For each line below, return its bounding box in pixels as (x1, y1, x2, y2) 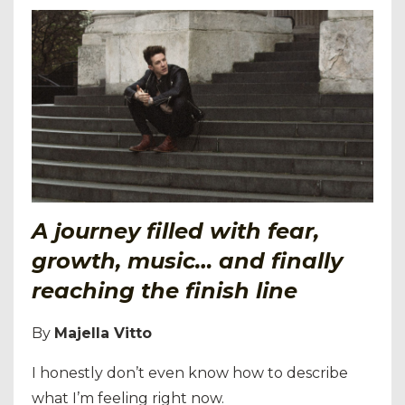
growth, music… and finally (32, 247, 343, 274)
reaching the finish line (32, 277, 297, 304)
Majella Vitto (54, 324, 152, 342)
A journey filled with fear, (32, 217, 319, 244)
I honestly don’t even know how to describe (32, 363, 348, 381)
